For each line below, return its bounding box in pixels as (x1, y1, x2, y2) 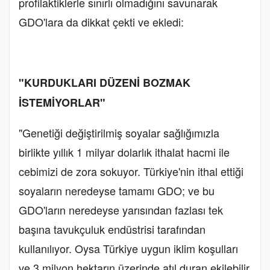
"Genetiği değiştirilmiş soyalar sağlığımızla (19, 124, 219, 140)
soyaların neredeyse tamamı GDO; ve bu (19, 182, 215, 198)
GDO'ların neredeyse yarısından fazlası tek (19, 201, 223, 218)
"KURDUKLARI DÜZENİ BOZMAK (19, 74, 190, 90)
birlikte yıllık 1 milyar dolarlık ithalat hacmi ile (19, 143, 230, 160)
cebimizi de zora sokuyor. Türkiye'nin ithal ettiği (19, 163, 243, 179)
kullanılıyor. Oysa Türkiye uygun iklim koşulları (19, 240, 238, 256)
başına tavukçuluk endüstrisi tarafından (19, 221, 206, 237)
